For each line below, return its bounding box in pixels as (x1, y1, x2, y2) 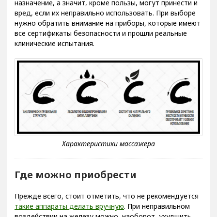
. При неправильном (124, 201, 190, 211)
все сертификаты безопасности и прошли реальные (15, 28, 187, 38)
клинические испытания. (15, 38, 94, 48)
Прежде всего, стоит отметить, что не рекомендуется (15, 191, 199, 201)
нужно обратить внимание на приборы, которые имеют (15, 18, 201, 28)
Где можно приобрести (15, 168, 137, 182)
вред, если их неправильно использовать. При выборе (15, 8, 196, 17)
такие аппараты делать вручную (15, 201, 124, 211)
